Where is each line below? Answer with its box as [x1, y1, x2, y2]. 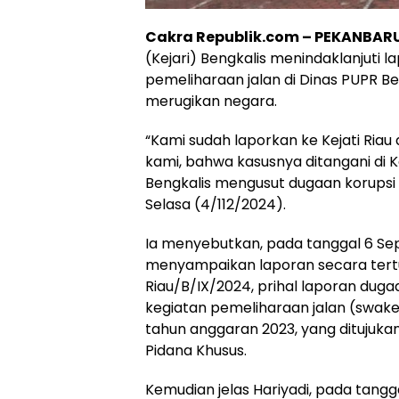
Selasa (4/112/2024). [145, 194, 286, 216]
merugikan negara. [145, 91, 277, 112]
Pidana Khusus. [145, 340, 247, 362]
